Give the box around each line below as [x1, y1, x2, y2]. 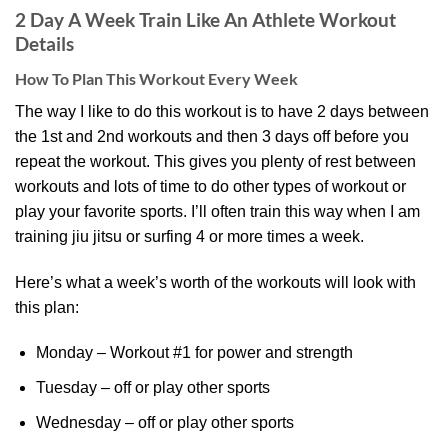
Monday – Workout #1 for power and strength [35, 344, 353, 362]
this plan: [15, 298, 79, 316]
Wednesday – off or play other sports [35, 413, 294, 431]
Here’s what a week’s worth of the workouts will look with [15, 273, 416, 291]
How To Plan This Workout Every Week [15, 68, 298, 88]
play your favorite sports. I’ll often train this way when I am [15, 202, 420, 220]
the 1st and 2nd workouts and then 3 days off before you [15, 127, 409, 145]
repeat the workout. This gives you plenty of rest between [15, 152, 416, 170]
